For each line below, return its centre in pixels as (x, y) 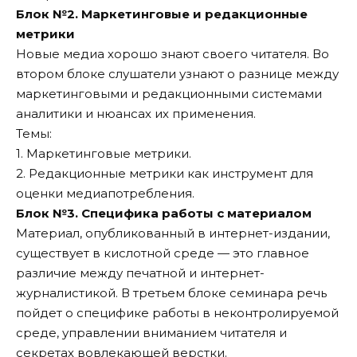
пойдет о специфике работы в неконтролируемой (177, 312)
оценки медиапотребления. (105, 193)
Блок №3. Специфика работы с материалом (164, 213)
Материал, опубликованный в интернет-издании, (173, 233)
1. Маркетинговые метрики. (104, 153)
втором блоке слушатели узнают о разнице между (177, 73)
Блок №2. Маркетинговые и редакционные (162, 14)
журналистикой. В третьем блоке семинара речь (171, 292)
